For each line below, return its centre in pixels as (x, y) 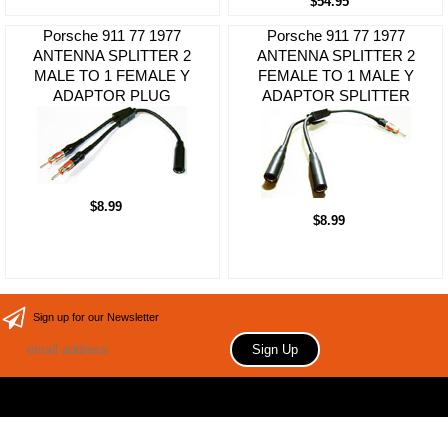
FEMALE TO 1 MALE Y (335, 76)
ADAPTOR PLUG (112, 96)
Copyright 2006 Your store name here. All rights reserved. (224, 407)
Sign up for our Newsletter (96, 317)
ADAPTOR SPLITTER (335, 96)
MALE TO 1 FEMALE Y (112, 76)
